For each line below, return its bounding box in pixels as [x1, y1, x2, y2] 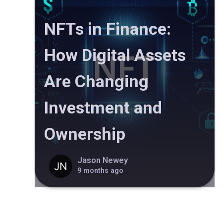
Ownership [44, 124, 125, 144]
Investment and [44, 98, 162, 118]
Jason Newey [77, 155, 128, 165]
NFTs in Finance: [44, 19, 171, 39]
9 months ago [77, 166, 123, 174]
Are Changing [44, 71, 149, 92]
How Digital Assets [44, 45, 186, 65]
